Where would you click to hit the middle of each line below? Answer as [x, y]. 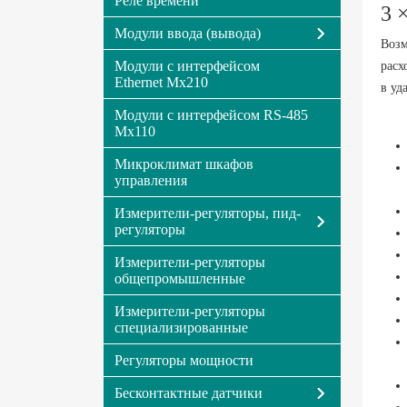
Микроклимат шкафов [184, 164]
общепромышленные [180, 278]
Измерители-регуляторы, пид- [208, 213]
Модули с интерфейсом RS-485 [211, 115]
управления [151, 180]
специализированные [181, 328]
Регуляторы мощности [184, 360]
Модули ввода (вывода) [188, 33]
